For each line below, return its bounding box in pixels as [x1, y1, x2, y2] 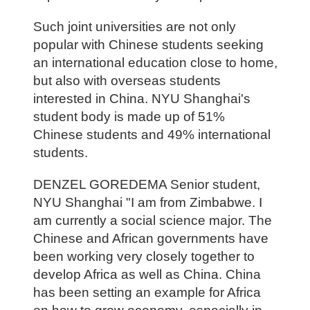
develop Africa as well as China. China [33, 267, 261, 282]
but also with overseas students [33, 73, 221, 89]
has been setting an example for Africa [33, 285, 261, 300]
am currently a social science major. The [33, 213, 272, 228]
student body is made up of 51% [33, 109, 225, 125]
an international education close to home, [33, 55, 277, 71]
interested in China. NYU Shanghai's [33, 91, 250, 107]
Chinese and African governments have [33, 231, 268, 246]
